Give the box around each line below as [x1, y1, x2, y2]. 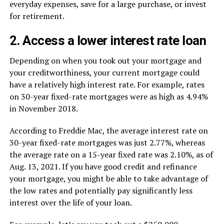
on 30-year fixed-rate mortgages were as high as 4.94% [9, 91, 208, 102]
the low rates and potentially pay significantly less [9, 185, 192, 196]
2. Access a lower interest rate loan [9, 33, 206, 48]
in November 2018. [9, 103, 78, 114]
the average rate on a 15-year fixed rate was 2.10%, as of [9, 149, 213, 160]
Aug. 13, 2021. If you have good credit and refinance [9, 161, 197, 172]
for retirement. [9, 10, 64, 21]
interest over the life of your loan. [9, 197, 132, 208]
